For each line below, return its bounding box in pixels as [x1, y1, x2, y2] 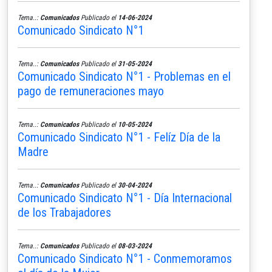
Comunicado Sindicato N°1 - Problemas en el [18, 69, 231, 84]
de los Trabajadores [18, 205, 111, 220]
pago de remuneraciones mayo [18, 83, 164, 98]
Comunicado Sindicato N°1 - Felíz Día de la [18, 129, 220, 144]
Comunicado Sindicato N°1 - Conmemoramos [18, 251, 232, 266]
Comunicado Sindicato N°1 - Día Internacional [18, 190, 232, 205]
